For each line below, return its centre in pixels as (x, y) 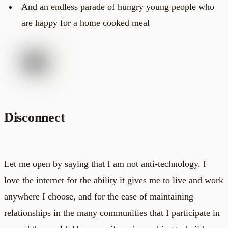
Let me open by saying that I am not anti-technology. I (105, 164)
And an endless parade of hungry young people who (118, 6)
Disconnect (35, 117)
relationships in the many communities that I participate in (112, 212)
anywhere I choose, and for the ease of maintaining (99, 196)
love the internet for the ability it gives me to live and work (114, 180)
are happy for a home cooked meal (85, 23)
